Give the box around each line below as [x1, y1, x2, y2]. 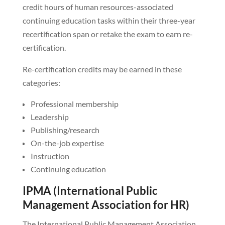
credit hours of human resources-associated [22, 2, 173, 12]
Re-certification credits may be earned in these [22, 64, 182, 74]
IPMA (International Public [22, 184, 158, 198]
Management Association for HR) [22, 198, 189, 212]
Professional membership [30, 99, 119, 109]
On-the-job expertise [30, 138, 104, 148]
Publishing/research [30, 125, 99, 135]
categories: [22, 78, 60, 88]
